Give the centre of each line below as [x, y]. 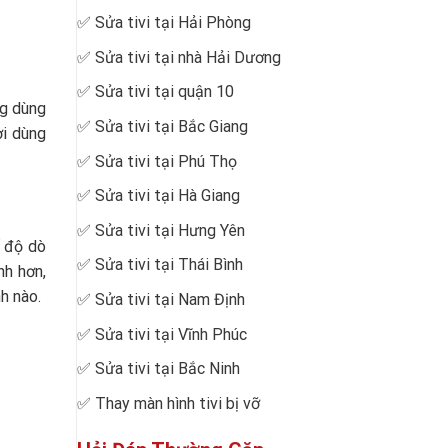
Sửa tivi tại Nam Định [170, 299]
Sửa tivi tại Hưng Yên [170, 230]
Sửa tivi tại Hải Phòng [173, 23]
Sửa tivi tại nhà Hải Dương [188, 57]
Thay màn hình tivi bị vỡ [177, 403]
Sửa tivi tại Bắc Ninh [167, 369]
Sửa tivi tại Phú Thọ [166, 161]
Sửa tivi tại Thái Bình [169, 265]
